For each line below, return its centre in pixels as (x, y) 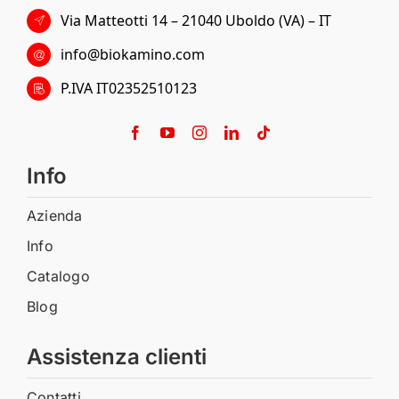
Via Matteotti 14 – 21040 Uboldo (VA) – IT (196, 20)
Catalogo (58, 277)
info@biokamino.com (133, 54)
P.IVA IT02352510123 (129, 89)
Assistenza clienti (116, 357)
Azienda (54, 216)
